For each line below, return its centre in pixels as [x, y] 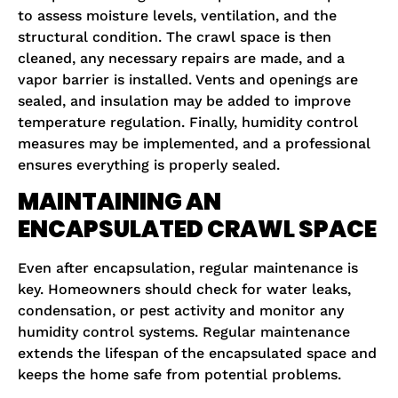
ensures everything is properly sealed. [149, 164]
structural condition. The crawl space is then [175, 36]
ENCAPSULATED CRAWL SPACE [197, 229]
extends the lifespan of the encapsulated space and [197, 353]
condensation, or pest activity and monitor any [181, 310]
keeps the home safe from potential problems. [179, 374]
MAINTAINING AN [119, 201]
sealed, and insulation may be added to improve [184, 100]
